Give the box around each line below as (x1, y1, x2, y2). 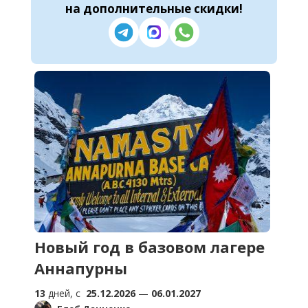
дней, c (45, 287, 86, 300)
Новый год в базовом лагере (34, 236, 265, 258)
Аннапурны (34, 258, 127, 279)
